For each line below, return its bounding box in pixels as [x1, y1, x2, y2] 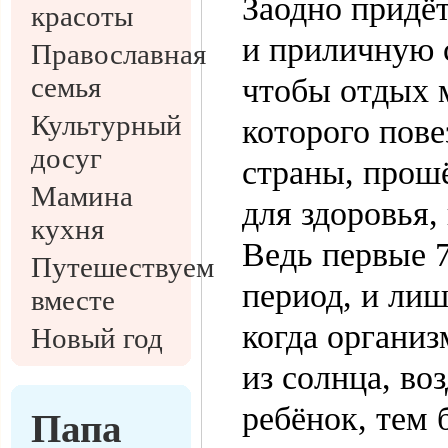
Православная [31, 38, 206, 70]
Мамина [31, 180, 133, 212]
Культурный [31, 109, 182, 141]
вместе [31, 284, 115, 316]
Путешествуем [31, 251, 214, 283]
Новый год [31, 322, 163, 354]
